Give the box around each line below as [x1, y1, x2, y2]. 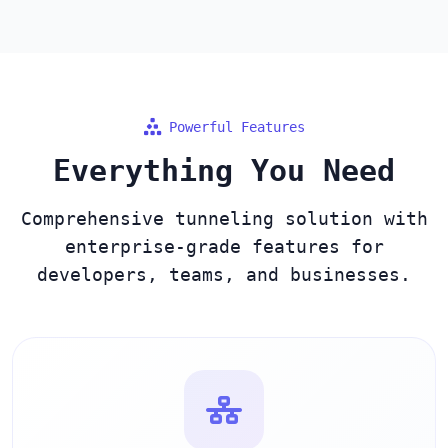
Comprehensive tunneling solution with [20, 207, 428, 229]
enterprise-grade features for [64, 235, 384, 257]
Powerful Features [168, 118, 305, 135]
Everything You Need [53, 152, 395, 188]
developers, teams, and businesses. [37, 263, 411, 285]
